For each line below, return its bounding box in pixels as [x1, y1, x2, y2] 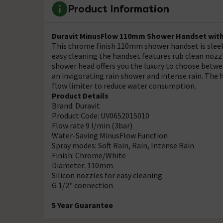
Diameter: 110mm [52, 160, 113, 170]
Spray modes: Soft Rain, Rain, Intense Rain [52, 140, 194, 150]
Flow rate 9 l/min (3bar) [52, 120, 132, 130]
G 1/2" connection [52, 180, 113, 190]
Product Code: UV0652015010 [52, 110, 151, 120]
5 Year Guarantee [52, 200, 113, 210]
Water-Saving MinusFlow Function [52, 130, 168, 140]
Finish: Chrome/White [52, 150, 126, 160]
